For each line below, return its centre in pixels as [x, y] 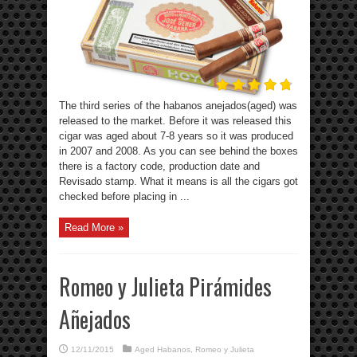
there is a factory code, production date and [159, 167]
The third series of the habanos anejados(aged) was [178, 106]
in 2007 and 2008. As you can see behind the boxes [178, 151]
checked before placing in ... [124, 197]
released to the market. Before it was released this [175, 121]
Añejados [95, 320]
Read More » [94, 228]
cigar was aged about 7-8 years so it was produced [176, 136]
